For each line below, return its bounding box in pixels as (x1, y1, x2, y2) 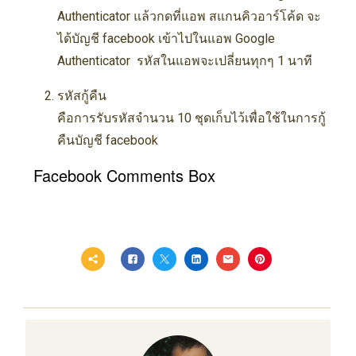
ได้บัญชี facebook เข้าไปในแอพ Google (56, 31, 275, 47)
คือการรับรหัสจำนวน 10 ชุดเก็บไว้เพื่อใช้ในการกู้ (56, 110, 326, 126)
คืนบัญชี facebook (56, 133, 158, 149)
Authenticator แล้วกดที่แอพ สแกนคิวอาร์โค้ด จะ (56, 9, 321, 25)
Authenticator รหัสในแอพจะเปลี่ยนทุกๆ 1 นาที (56, 53, 312, 69)
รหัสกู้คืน (56, 88, 106, 104)
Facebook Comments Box (33, 164, 215, 188)
